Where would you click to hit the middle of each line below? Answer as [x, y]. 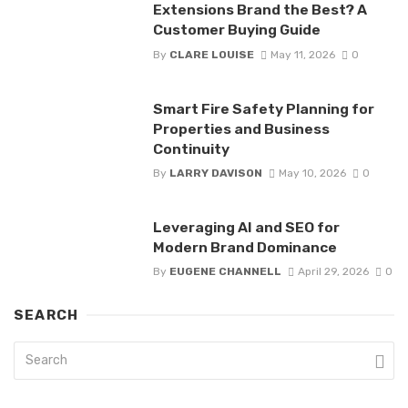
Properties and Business [241, 128]
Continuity [191, 148]
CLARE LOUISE [211, 54]
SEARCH [46, 316]
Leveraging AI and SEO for [246, 227]
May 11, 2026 [302, 54]
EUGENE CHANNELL [225, 272]
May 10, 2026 [312, 173]
